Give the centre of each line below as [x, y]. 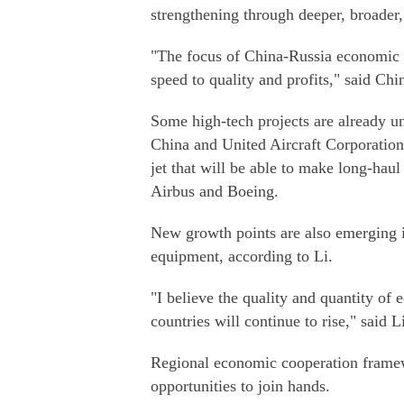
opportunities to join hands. [240, 386]
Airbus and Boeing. [215, 191]
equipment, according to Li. [242, 256]
